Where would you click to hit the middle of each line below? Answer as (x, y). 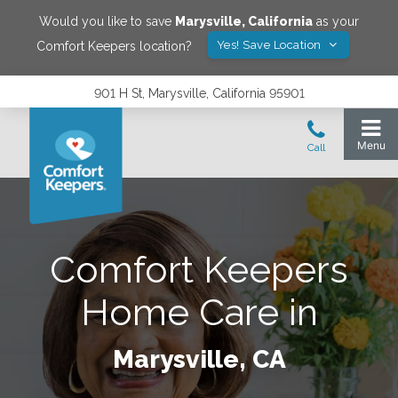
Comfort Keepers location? (114, 46)
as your (336, 21)
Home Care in (199, 312)
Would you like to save (107, 21)
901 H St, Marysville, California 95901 (199, 93)
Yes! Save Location (271, 45)
